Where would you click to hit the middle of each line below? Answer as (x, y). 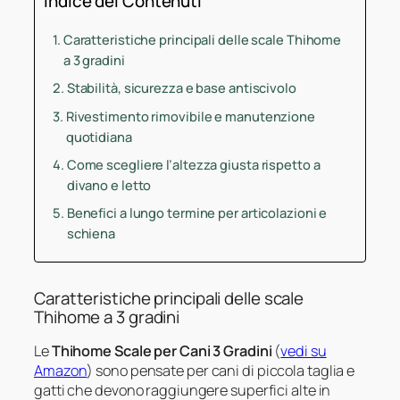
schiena (91, 233)
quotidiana (99, 136)
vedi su (304, 350)
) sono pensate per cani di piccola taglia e (221, 370)
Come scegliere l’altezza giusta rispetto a (193, 164)
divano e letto (109, 184)
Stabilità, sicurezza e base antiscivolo (181, 87)
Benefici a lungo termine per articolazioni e (197, 212)
